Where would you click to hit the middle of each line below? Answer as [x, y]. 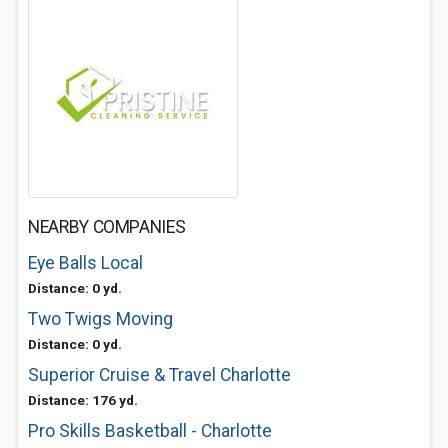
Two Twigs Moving [100, 319]
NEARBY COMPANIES [107, 227]
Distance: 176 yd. [83, 400]
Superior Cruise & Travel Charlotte [159, 375]
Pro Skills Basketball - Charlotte [150, 431]
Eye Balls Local [85, 263]
